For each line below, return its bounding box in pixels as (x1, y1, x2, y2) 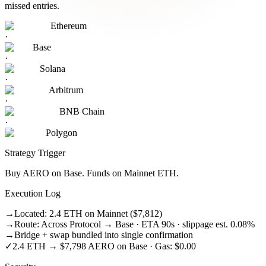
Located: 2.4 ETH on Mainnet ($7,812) (14, 208, 162, 219)
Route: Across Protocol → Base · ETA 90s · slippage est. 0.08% (14, 219, 255, 230)
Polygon (46, 128, 77, 138)
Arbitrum (49, 85, 83, 96)
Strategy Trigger (5, 148, 65, 159)
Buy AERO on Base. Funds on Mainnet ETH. (5, 168, 179, 179)
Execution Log (5, 188, 61, 199)
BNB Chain (59, 106, 104, 117)
